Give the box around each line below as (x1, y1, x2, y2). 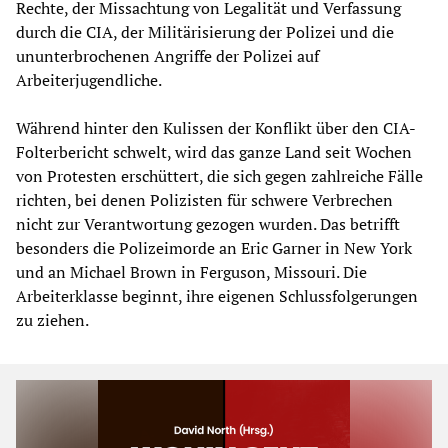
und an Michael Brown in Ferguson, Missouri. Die (16, 260, 367, 283)
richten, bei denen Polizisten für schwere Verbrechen (16, 188, 393, 211)
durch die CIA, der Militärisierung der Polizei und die (16, 20, 394, 43)
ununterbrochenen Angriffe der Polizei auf (16, 44, 319, 67)
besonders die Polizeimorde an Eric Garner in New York (16, 236, 412, 259)
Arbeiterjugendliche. (16, 68, 162, 91)
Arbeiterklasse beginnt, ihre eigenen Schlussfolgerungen (16, 284, 418, 307)
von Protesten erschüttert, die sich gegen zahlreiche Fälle (16, 164, 423, 187)
